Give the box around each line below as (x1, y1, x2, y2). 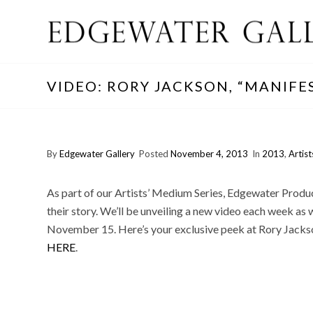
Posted (137, 148, 170, 159)
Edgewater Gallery (59, 148, 135, 159)
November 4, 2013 (170, 148, 248, 159)
